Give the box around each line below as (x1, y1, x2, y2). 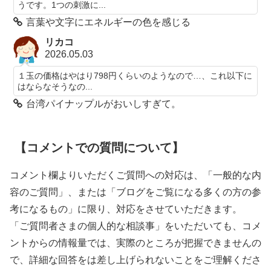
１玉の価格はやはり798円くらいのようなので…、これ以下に (18, 70, 253, 80)
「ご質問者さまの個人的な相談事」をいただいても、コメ (10, 221, 261, 232)
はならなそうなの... (18, 81, 93, 91)
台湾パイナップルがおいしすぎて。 (26, 98, 181, 109)
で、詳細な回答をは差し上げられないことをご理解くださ (10, 255, 261, 266)
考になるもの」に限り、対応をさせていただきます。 (10, 204, 242, 215)
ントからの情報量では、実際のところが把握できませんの (10, 238, 261, 249)
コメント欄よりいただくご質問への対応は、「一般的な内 (10, 170, 261, 181)
